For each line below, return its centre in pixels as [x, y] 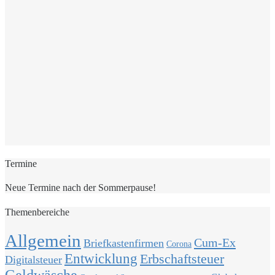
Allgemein [43, 240]
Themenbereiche [37, 212]
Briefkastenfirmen [124, 243]
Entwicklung [101, 258]
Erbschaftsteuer [182, 258]
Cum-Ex [215, 242]
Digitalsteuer [33, 259]
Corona [179, 243]
